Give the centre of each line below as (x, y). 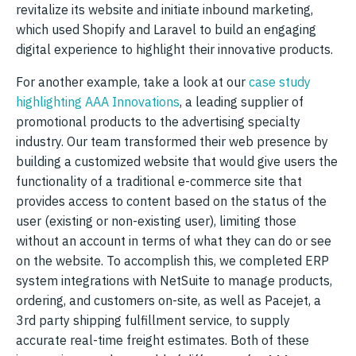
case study (280, 81)
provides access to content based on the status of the (171, 201)
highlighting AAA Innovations (98, 101)
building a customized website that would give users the (177, 161)
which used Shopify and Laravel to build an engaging (166, 29)
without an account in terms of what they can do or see (174, 240)
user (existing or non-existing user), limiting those (156, 221)
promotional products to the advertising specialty (158, 121)
